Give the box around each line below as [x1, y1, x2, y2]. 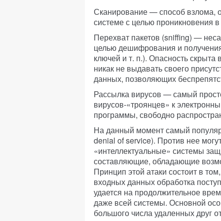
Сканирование [94, 6, 147, 17]
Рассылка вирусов [94, 88, 161, 100]
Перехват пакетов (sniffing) [94, 32, 194, 43]
